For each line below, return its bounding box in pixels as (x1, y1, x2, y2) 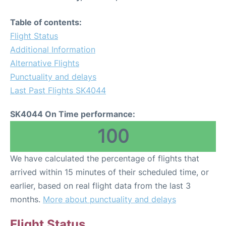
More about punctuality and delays (43, 194, 176, 204)
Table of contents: (10, 17, 82, 27)
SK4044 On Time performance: (10, 108, 135, 119)
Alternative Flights (10, 58, 79, 68)
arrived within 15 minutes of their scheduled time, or (10, 166, 209, 177)
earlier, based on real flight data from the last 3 (10, 180, 191, 191)
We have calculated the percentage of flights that (10, 153, 199, 163)
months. (10, 194, 43, 204)
